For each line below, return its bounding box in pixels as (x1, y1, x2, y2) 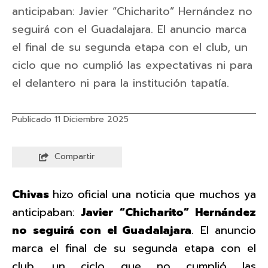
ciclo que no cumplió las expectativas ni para (12, 56, 252, 74)
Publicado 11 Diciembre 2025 (12, 112, 129, 126)
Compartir (54, 150, 95, 163)
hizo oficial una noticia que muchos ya (53, 185, 257, 203)
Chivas (12, 185, 53, 203)
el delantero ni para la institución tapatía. (12, 74, 229, 92)
